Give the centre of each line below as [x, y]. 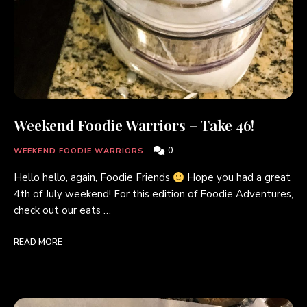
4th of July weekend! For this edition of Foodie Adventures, [153, 194]
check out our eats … [62, 210]
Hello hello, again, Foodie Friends [93, 177]
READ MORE [38, 242]
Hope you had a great [238, 177]
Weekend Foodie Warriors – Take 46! [134, 125]
